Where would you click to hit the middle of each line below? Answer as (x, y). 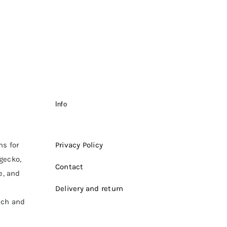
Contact (69, 167)
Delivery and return (89, 189)
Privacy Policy (79, 145)
